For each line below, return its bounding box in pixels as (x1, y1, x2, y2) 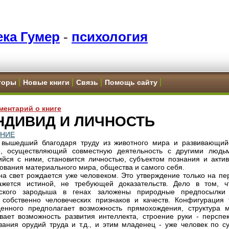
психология (72, 29, 148, 44)
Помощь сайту (105, 78, 157, 86)
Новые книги (23, 78, 70, 86)
